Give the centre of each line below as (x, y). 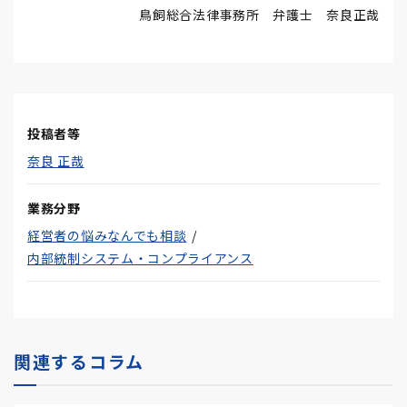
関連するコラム (79, 361)
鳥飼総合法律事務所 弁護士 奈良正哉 (259, 15)
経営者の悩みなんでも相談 (107, 235)
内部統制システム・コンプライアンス (140, 258)
